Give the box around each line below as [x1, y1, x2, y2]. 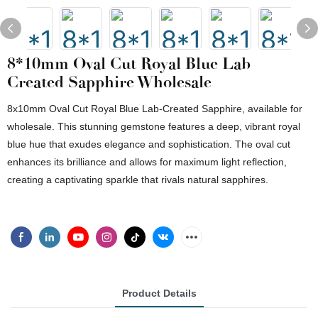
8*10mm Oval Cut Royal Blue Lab [7, 53, 251, 74]
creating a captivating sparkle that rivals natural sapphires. [7, 174, 268, 185]
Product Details [121, 287, 197, 299]
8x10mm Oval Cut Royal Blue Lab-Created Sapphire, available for [7, 103, 302, 114]
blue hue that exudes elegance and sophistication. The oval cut [7, 138, 290, 150]
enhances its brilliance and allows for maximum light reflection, [7, 156, 287, 168]
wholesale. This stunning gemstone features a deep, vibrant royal [7, 121, 300, 132]
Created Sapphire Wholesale [7, 72, 212, 92]
